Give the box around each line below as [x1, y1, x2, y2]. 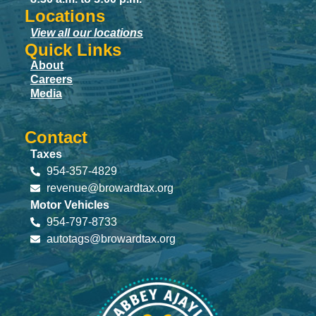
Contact [25, 128, 87, 147]
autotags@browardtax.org [46, 233, 176, 245]
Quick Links [25, 40, 121, 60]
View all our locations [30, 27, 143, 39]
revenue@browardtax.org [46, 182, 174, 195]
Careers [30, 73, 73, 86]
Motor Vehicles [30, 199, 109, 212]
